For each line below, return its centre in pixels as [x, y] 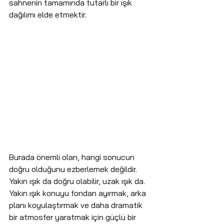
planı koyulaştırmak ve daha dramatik [77, 205]
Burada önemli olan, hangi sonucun [73, 157]
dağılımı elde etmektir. [48, 15]
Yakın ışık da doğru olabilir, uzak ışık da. [78, 181]
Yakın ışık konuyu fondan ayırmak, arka [78, 193]
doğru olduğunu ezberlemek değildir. [74, 169]
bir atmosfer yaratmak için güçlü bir [73, 217]
